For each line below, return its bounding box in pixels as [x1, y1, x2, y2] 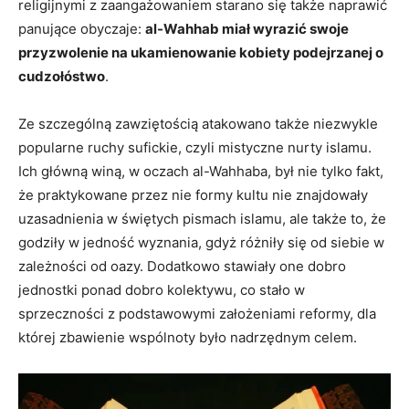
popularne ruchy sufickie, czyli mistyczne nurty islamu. [18, 139, 372, 156]
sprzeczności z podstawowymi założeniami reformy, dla [18, 305, 376, 322]
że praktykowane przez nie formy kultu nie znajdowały [18, 186, 368, 204]
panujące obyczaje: [18, 20, 145, 37]
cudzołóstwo [18, 68, 105, 85]
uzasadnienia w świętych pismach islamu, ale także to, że [18, 210, 386, 227]
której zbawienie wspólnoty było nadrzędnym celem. [18, 329, 357, 346]
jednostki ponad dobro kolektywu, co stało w [18, 281, 305, 299]
